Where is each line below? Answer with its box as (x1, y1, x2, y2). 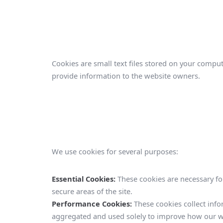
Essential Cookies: (52, 173, 115, 184)
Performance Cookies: (52, 198, 132, 209)
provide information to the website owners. (52, 70, 200, 81)
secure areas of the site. (52, 186, 132, 196)
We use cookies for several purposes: (52, 146, 178, 157)
